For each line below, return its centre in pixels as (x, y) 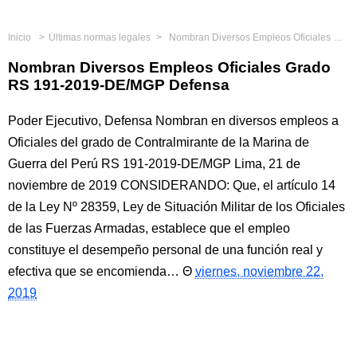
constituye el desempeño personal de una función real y (165, 250)
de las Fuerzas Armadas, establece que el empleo (149, 228)
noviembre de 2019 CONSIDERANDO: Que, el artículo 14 (172, 185)
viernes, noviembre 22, (259, 271)
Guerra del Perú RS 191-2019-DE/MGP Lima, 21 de (154, 164)
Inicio (20, 37)
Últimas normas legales (100, 37)
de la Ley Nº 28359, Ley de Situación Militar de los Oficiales (177, 207)
